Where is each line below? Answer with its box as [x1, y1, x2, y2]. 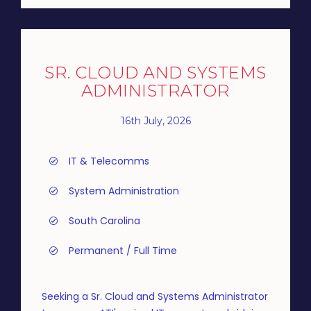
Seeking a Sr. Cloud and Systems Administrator [42, 289, 268, 303]
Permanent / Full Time [69, 244, 177, 258]
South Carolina [69, 214, 140, 228]
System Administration [69, 184, 179, 198]
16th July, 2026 [120, 114, 191, 127]
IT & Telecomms [69, 154, 149, 168]
